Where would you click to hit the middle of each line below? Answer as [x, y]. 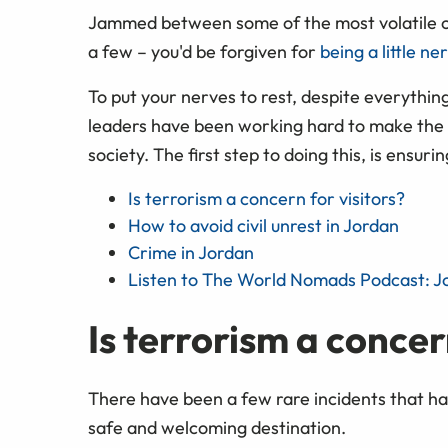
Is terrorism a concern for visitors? [266, 198]
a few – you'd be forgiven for [204, 51]
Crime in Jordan [191, 252]
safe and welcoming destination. [217, 428]
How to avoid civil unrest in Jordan [264, 225]
